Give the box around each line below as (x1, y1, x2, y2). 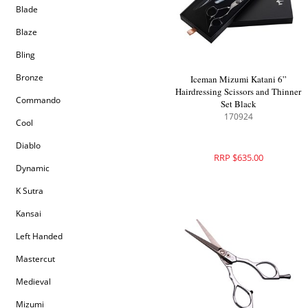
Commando (16, 94, 61, 106)
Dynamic (16, 162, 50, 174)
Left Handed (16, 230, 63, 242)
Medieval (16, 276, 52, 287)
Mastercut (16, 253, 56, 265)
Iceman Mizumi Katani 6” (190, 73, 287, 86)
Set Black (220, 98, 256, 111)
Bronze (16, 71, 44, 83)
